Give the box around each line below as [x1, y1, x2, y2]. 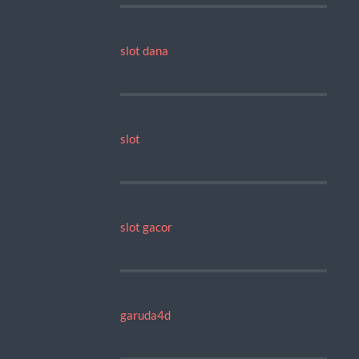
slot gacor [119, 219, 172, 234]
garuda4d [119, 307, 171, 322]
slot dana [119, 42, 168, 58]
